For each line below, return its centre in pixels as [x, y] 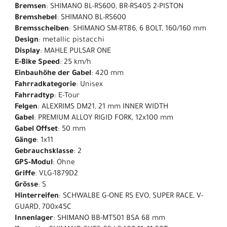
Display [27, 52]
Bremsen [30, 7]
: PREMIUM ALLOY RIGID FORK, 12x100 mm [104, 119]
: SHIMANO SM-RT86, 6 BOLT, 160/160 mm [138, 30]
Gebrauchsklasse [44, 152]
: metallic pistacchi [71, 41]
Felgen [26, 108]
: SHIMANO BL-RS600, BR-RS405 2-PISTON [115, 7]
